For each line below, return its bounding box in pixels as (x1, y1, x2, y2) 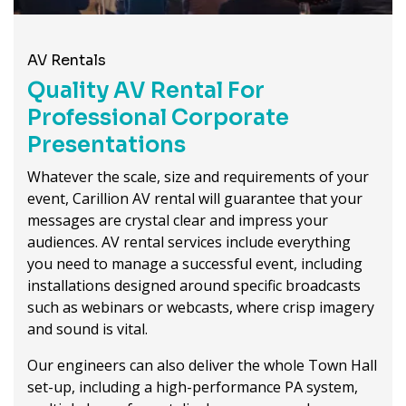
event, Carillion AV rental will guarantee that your (27, 188, 362, 208)
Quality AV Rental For (27, 76, 265, 104)
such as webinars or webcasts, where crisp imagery (27, 296, 374, 317)
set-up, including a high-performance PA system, (27, 376, 358, 397)
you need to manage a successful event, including (27, 253, 362, 274)
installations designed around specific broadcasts (27, 275, 361, 295)
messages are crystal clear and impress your (27, 209, 328, 230)
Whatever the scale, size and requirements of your (27, 166, 369, 187)
